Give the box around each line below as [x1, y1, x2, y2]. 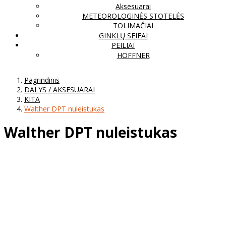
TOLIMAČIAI [113, 20, 153, 30]
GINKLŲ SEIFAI [98, 30, 148, 40]
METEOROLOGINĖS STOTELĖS [82, 11, 184, 21]
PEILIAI [111, 40, 135, 50]
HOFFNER [117, 50, 150, 60]
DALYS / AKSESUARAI [24, 84, 95, 94]
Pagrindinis [24, 75, 60, 85]
